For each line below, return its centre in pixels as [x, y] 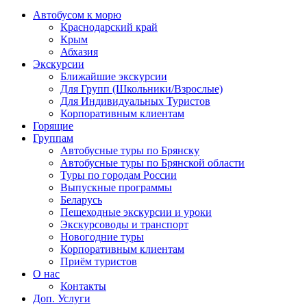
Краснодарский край [109, 27]
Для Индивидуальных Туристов [135, 101]
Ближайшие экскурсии [114, 76]
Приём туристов [99, 261]
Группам [53, 138]
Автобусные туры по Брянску [130, 150]
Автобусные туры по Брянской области [152, 163]
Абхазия [79, 52]
